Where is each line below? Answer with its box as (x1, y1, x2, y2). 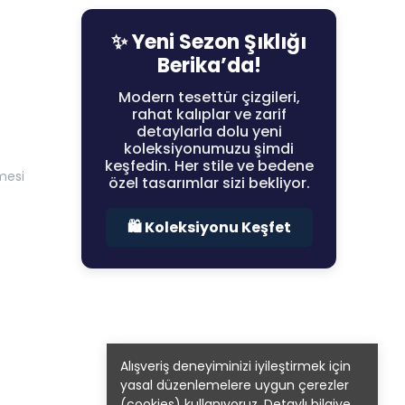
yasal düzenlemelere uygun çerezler (120, 376, 349, 394)
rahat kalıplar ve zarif (131, 104, 287, 125)
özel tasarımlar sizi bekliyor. (108, 173, 310, 193)
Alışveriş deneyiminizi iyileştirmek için (120, 357, 351, 375)
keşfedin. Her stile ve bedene (104, 155, 314, 176)
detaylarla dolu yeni (136, 121, 282, 142)
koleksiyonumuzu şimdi (124, 138, 294, 159)
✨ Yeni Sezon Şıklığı (111, 28, 306, 56)
